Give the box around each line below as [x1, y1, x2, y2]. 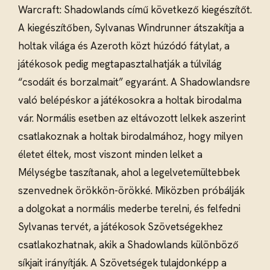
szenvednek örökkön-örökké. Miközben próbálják [18, 184, 245, 198]
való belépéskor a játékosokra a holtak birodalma [18, 93, 242, 107]
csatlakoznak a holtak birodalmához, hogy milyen [18, 130, 243, 143]
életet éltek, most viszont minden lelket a [18, 148, 202, 162]
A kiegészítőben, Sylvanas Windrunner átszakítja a [18, 21, 244, 35]
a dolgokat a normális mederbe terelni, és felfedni [18, 202, 240, 216]
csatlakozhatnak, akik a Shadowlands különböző [18, 238, 239, 252]
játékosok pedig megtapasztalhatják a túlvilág [18, 57, 222, 71]
